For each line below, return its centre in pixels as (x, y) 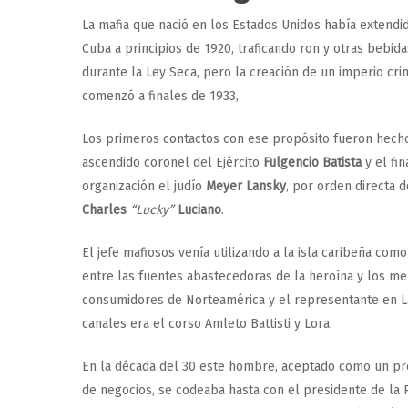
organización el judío (144, 186)
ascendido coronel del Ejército (173, 163)
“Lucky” (154, 210)
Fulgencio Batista (312, 163)
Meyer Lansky (246, 186)
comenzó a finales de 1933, (160, 96)
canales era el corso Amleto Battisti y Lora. (207, 324)
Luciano (199, 210)
